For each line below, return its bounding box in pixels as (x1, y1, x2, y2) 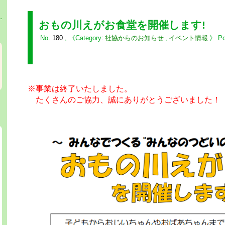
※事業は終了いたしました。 (27, 84, 132, 93)
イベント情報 (168, 34, 208, 42)
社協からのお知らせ (104, 34, 164, 42)
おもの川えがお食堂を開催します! (38, 19, 205, 31)
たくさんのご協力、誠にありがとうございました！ (27, 95, 220, 104)
